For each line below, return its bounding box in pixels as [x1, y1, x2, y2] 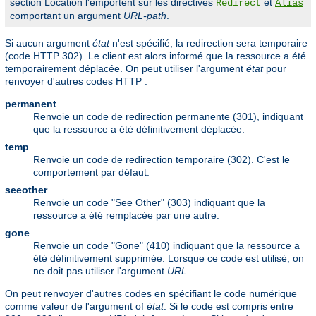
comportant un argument [10, 10, 123, 22]
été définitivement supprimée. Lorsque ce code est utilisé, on [33, 253, 304, 265]
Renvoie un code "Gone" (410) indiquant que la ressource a [33, 240, 300, 252]
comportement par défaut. [33, 166, 150, 178]
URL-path [123, 10, 166, 22]
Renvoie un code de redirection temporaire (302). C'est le [33, 154, 290, 166]
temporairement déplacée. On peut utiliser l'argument [5, 63, 246, 75]
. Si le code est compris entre [164, 300, 293, 312]
